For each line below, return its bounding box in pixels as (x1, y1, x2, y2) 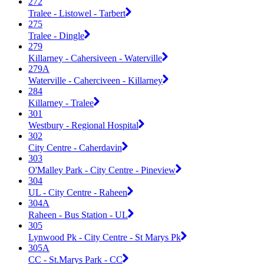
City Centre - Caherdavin (28, 142, 122, 153)
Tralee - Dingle (28, 30, 84, 41)
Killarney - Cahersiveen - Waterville (28, 52, 162, 63)
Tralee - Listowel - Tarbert (28, 8, 126, 18)
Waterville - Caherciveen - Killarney (28, 75, 163, 85)
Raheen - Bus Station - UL (28, 209, 128, 220)
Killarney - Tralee (28, 97, 94, 108)
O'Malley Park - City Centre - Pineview (28, 164, 176, 175)
